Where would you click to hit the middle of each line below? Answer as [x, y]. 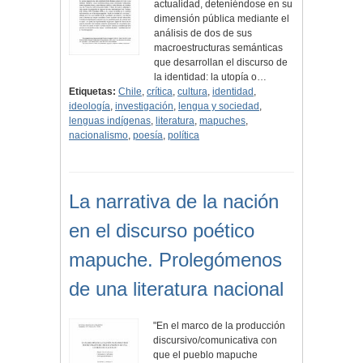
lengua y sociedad [219, 107]
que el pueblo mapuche [206, 355]
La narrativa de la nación [174, 202]
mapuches [222, 121]
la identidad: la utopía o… [210, 77]
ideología [90, 107]
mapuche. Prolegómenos [175, 260]
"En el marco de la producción [220, 326]
